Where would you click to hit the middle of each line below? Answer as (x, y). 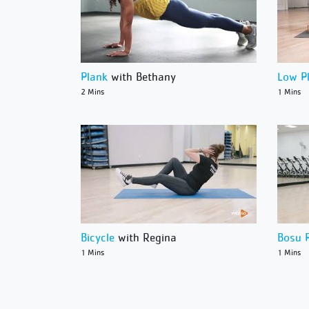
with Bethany (142, 76)
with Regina (146, 238)
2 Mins (92, 91)
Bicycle (98, 238)
